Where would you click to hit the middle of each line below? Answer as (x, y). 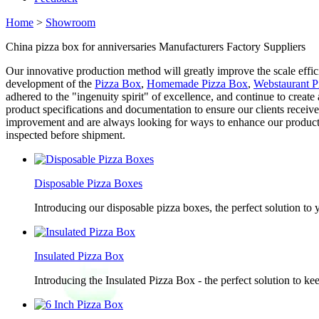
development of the (50, 84)
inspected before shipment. (66, 135)
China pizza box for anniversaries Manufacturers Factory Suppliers (156, 47)
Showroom (70, 22)
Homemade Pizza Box (197, 84)
